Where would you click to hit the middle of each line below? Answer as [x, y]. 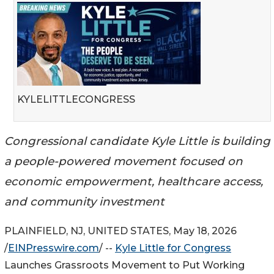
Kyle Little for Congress [173, 248]
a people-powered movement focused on [124, 161]
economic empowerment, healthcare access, [134, 181]
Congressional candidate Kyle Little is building [137, 141]
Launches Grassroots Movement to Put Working [124, 265]
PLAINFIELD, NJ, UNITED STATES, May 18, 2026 [120, 231]
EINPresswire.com [54, 248]
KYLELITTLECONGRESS [76, 99]
